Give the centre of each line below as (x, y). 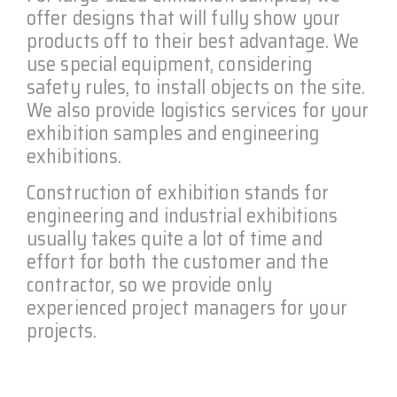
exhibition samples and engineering (173, 133)
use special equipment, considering (170, 64)
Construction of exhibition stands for (178, 193)
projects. (62, 331)
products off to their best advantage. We (193, 41)
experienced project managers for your (187, 308)
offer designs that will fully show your (183, 18)
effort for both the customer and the (178, 262)
